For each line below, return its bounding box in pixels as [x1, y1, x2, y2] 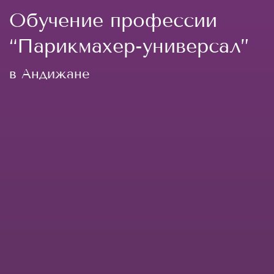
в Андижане [9, 65, 90, 82]
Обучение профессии [9, 9, 217, 32]
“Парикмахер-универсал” [9, 34, 249, 57]
